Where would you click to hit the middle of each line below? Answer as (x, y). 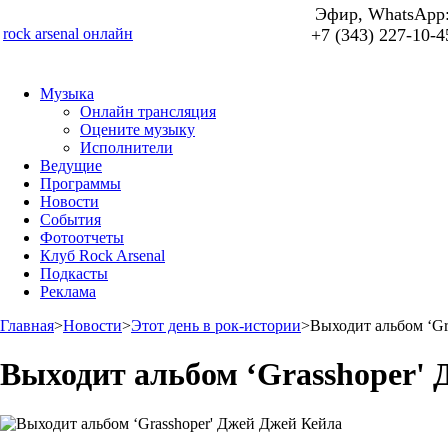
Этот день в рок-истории (216, 325)
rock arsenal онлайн (68, 33)
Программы (80, 183)
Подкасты (74, 273)
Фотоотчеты (82, 237)
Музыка (67, 93)
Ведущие (71, 165)
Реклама (68, 291)
